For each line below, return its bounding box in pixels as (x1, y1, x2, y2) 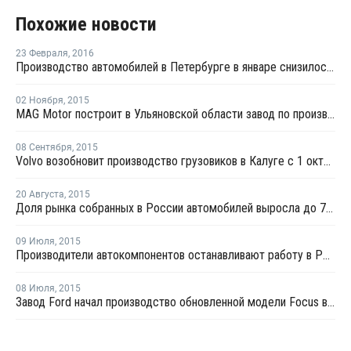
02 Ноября (16, 95, 63, 106)
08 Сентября (16, 142, 72, 153)
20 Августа (16, 189, 64, 200)
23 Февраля (16, 48, 68, 59)
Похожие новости (16, 13, 157, 35)
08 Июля (16, 283, 55, 294)
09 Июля (16, 236, 55, 247)
